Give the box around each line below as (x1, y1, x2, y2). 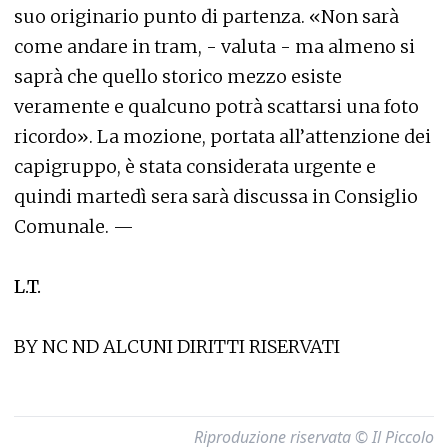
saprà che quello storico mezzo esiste (14, 65, 342, 88)
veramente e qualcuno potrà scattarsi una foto (14, 95, 419, 118)
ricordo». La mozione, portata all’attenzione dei (14, 125, 431, 148)
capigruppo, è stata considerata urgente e (14, 155, 376, 178)
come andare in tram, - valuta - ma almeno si (14, 35, 415, 58)
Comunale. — (14, 215, 134, 238)
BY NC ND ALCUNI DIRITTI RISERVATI (14, 335, 340, 358)
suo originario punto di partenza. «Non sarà (14, 5, 399, 28)
